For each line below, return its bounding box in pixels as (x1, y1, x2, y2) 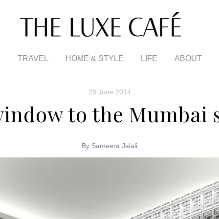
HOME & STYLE (65, 54, 124, 63)
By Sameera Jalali (82, 142, 137, 150)
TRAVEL (17, 54, 48, 63)
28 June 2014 (88, 88, 131, 96)
